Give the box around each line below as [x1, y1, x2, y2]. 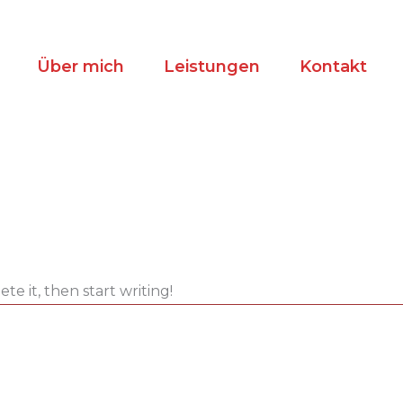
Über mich [36, 56, 124, 76]
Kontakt [299, 56, 367, 76]
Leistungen [163, 56, 260, 76]
